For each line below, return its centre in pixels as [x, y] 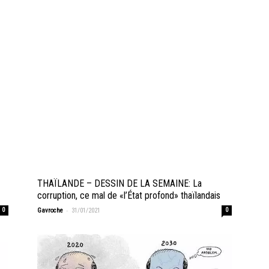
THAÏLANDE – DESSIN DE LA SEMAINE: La [119, 183]
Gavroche [50, 210]
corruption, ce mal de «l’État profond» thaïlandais [129, 195]
